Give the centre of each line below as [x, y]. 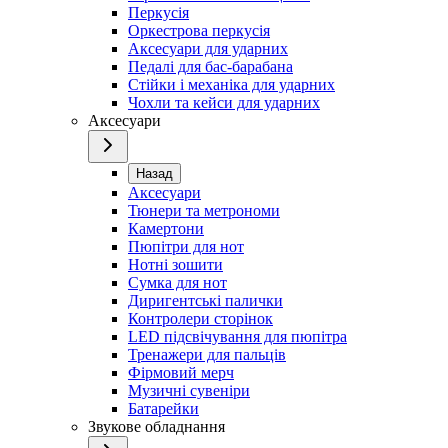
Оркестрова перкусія [199, 31]
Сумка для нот [177, 283]
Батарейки [163, 409]
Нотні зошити [175, 265]
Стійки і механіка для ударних [231, 85]
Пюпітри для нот [186, 247]
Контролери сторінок [200, 319]
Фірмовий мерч [181, 373]
